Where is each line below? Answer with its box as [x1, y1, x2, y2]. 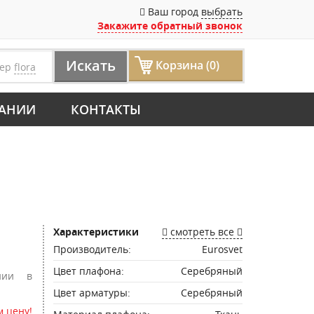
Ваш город [145, 5, 201, 18]
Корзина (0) [156, 57, 219, 73]
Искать [66, 56, 116, 75]
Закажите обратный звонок [97, 19, 243, 32]
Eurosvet [202, 243, 243, 256]
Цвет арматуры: [53, 286, 130, 299]
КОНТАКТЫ [71, 101, 141, 118]
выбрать [201, 5, 243, 18]
